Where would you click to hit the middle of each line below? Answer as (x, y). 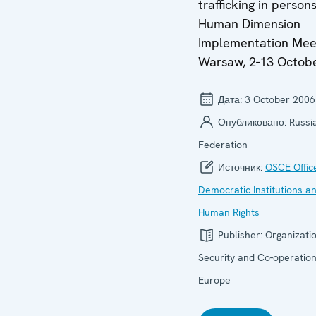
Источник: (240, 167)
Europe (214, 280)
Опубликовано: (252, 122)
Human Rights (229, 212)
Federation (223, 144)
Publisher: (240, 235)
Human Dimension (249, 23)
